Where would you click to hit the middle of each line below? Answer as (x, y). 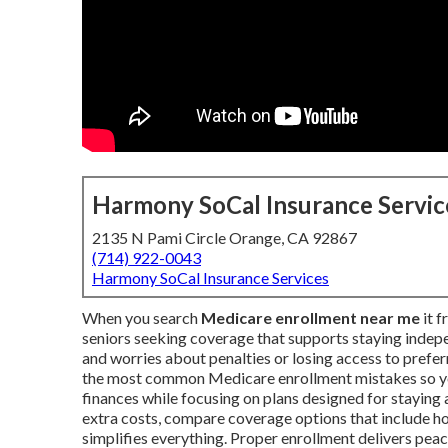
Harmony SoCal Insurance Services (210, 277)
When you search (141, 317)
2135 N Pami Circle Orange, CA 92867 (224, 237)
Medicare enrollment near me (310, 317)
